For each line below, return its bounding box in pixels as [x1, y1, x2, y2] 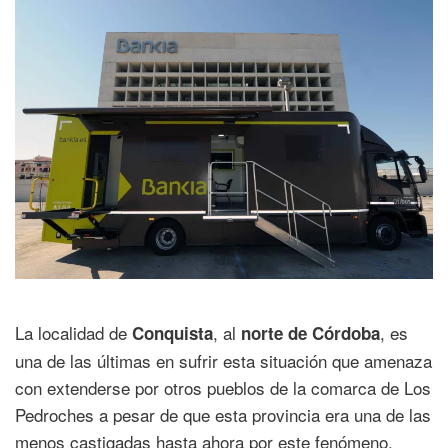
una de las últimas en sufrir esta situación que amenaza [15, 347, 432, 373]
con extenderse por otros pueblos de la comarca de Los [15, 374, 431, 400]
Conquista [132, 320, 213, 345]
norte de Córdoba [241, 320, 380, 345]
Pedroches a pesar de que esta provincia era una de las [15, 401, 431, 427]
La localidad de [15, 319, 132, 345]
